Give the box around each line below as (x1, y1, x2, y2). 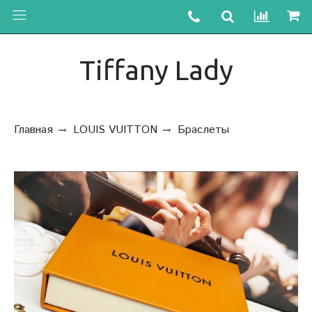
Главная (14, 122, 53, 139)
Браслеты (178, 122, 229, 139)
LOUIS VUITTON (73, 122, 157, 139)
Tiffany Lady (79, 54, 233, 86)
